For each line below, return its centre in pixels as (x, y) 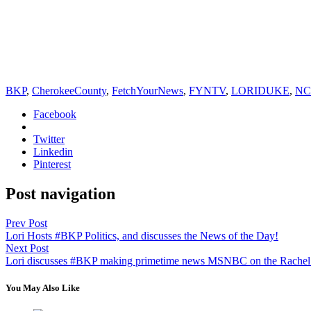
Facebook (55, 114)
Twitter (49, 139)
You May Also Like (43, 287)
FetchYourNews (148, 90)
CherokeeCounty (69, 90)
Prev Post (26, 223)
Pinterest (52, 164)
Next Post (27, 248)
